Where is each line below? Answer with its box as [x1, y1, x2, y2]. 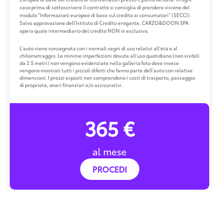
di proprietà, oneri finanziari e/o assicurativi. [20, 81, 123, 89]
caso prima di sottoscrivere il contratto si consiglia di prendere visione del [20, 3, 190, 11]
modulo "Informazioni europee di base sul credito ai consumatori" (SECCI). [20, 11, 191, 19]
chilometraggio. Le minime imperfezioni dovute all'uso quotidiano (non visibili [20, 52, 199, 60]
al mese [92, 145, 127, 158]
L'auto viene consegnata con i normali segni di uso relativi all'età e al [20, 44, 177, 52]
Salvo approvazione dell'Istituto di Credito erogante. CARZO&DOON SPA [20, 19, 189, 27]
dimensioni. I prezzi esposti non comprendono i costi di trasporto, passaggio [20, 74, 195, 82]
